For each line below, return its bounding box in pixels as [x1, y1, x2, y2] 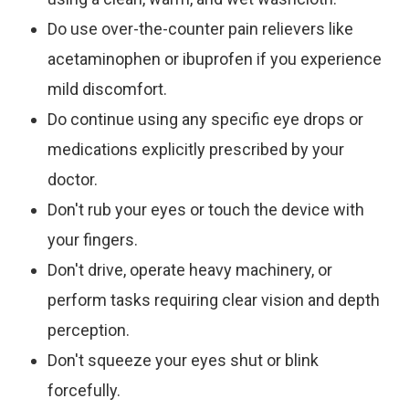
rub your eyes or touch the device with [84, 200, 365, 219]
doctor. [47, 170, 99, 189]
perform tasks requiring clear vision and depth [47, 290, 381, 309]
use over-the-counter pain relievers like [67, 19, 354, 38]
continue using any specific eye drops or [67, 110, 364, 129]
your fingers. [47, 230, 139, 249]
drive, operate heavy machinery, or [84, 260, 333, 279]
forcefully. [47, 381, 121, 400]
